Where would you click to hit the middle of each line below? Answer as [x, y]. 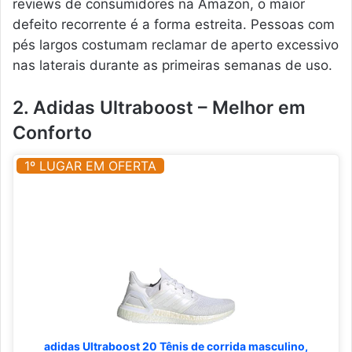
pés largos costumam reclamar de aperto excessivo [176, 44]
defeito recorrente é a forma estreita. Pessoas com [174, 24]
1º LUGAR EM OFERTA [90, 166]
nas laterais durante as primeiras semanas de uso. [172, 65]
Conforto [52, 132]
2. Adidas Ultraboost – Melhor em [159, 107]
